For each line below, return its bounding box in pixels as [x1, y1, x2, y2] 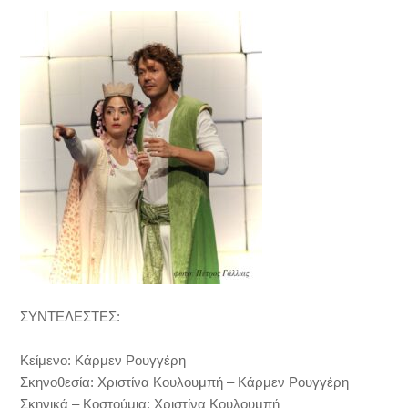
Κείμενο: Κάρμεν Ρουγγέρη [20, 352, 187, 368]
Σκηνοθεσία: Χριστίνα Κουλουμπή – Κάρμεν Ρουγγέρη [20, 374, 350, 390]
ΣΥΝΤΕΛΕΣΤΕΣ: [20, 309, 121, 324]
